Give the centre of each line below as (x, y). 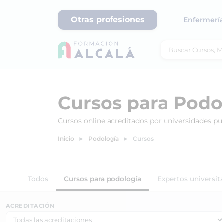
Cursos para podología (103, 179)
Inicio (66, 139)
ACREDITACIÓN (30, 206)
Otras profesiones (108, 20)
